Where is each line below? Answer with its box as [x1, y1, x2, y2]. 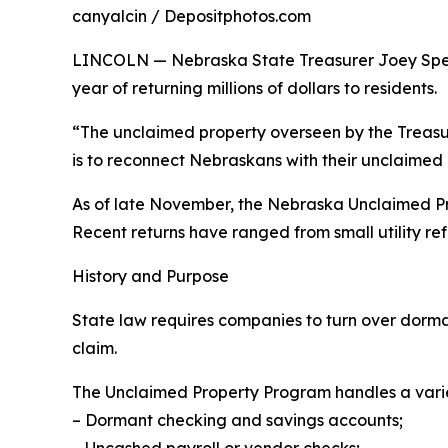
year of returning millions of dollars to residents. [72, 78, 437, 98]
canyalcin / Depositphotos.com [72, 6, 311, 26]
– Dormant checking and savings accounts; [72, 410, 403, 430]
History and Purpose [72, 266, 229, 286]
